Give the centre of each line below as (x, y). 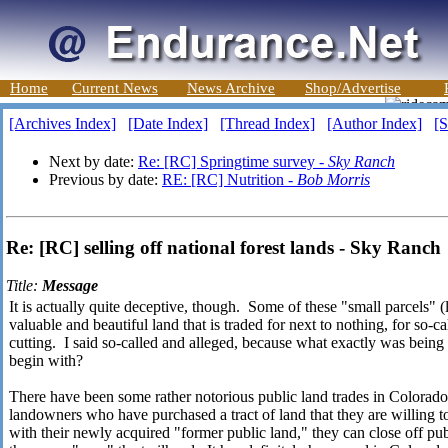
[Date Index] (168, 123)
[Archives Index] (62, 123)
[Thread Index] (267, 123)
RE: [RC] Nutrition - (229, 179)
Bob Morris (333, 179)
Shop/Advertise (353, 88)
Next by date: (93, 161)
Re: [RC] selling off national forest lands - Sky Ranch (223, 247)
